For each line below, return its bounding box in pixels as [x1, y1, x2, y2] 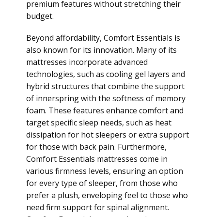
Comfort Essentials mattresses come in [26, 154, 168, 164]
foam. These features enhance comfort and [26, 105, 184, 116]
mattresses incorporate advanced [26, 57, 148, 67]
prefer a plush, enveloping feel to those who [26, 190, 188, 201]
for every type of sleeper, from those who [26, 178, 178, 188]
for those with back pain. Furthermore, [26, 141, 167, 152]
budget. [26, 11, 54, 21]
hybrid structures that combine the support [26, 81, 185, 92]
